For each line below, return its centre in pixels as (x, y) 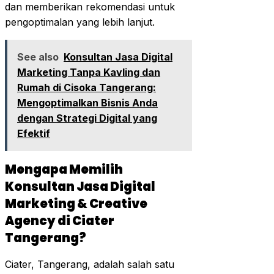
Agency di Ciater (60, 221)
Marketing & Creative (76, 204)
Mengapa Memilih (64, 170)
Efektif (34, 133)
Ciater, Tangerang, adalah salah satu (90, 264)
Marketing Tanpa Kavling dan (89, 72)
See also (38, 57)
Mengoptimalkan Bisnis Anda (87, 102)
